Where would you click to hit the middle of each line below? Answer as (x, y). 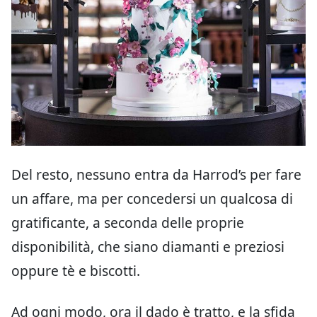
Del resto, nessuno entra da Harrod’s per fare (156, 174)
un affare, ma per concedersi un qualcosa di (152, 198)
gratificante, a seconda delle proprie (128, 222)
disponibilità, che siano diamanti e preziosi (148, 246)
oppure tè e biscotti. (76, 270)
